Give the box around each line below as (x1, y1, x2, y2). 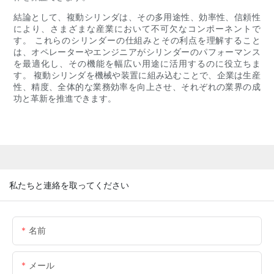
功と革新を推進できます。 (13, 93, 117, 104)
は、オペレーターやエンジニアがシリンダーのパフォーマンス (13, 46, 261, 57)
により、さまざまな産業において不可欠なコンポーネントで (13, 23, 261, 34)
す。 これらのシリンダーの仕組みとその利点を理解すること (13, 35, 261, 46)
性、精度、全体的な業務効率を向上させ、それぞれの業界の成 (13, 81, 261, 92)
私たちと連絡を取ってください (9, 179, 129, 190)
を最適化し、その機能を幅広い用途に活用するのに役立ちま (13, 58, 261, 69)
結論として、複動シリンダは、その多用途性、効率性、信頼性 (13, 12, 261, 23)
